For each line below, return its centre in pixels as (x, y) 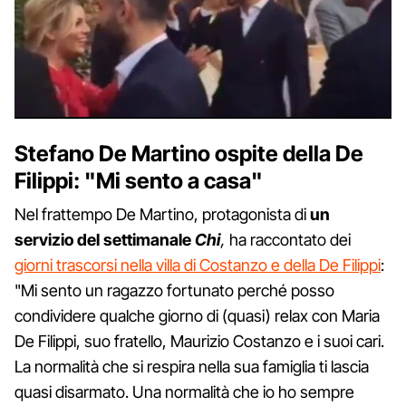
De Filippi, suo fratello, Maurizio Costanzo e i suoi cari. (199, 341)
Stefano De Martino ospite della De (189, 153)
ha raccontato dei (290, 239)
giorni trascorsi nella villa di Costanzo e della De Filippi (198, 265)
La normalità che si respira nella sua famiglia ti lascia (192, 366)
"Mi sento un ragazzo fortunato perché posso (174, 290)
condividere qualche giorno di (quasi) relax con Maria (197, 315)
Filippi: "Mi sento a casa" (139, 180)
